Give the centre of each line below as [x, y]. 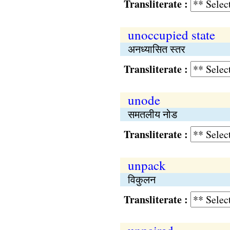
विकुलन [141, 179]
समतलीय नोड [152, 114]
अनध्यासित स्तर [156, 49]
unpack [147, 165]
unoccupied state [171, 35]
